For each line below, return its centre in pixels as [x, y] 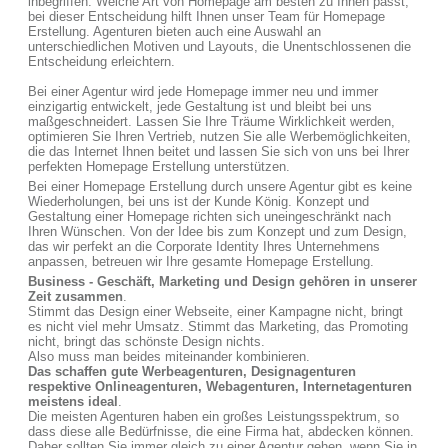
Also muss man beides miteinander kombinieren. [169, 356]
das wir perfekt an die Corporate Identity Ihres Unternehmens [204, 246]
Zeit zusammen [75, 296]
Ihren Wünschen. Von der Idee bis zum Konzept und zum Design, [217, 231]
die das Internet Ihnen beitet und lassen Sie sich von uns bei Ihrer [218, 151]
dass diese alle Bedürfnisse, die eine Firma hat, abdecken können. [221, 431]
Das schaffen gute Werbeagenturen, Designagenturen [192, 371]
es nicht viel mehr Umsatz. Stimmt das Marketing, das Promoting [218, 326]
